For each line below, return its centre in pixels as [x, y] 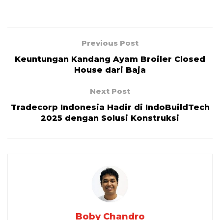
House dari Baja [110, 70]
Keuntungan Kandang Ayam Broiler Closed [110, 59]
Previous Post [110, 43]
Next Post [110, 91]
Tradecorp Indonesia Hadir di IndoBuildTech [110, 108]
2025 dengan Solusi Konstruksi [110, 118]
